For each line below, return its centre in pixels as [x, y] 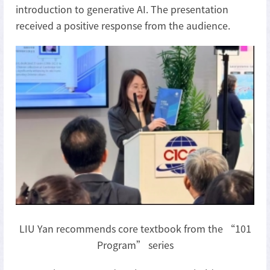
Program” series [135, 245]
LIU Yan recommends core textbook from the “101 [135, 229]
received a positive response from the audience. [123, 26]
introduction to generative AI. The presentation [122, 9]
